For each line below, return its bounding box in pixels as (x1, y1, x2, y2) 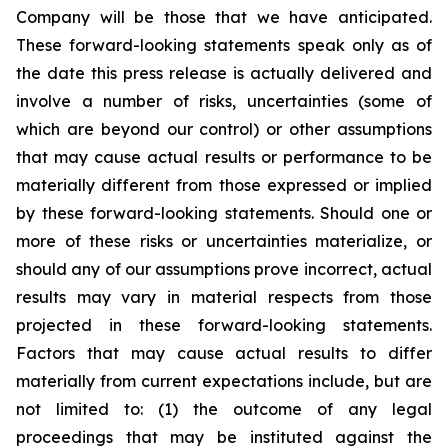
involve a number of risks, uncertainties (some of (16, 91, 432, 111)
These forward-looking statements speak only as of (16, 35, 432, 55)
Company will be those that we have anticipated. (16, 7, 432, 27)
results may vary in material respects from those (16, 287, 432, 307)
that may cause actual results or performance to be (16, 147, 432, 167)
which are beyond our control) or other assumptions (16, 119, 432, 139)
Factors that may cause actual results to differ (16, 343, 432, 363)
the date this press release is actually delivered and (16, 63, 432, 83)
